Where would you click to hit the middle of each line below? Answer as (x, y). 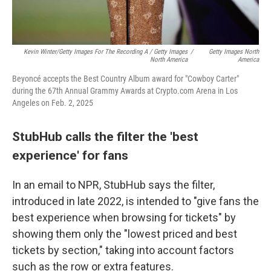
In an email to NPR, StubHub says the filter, (113, 185)
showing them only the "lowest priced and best (125, 234)
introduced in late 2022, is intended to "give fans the (135, 201)
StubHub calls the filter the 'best (105, 136)
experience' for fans (70, 155)
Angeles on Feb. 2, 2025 (53, 103)
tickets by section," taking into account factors (123, 250)
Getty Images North (234, 52)
